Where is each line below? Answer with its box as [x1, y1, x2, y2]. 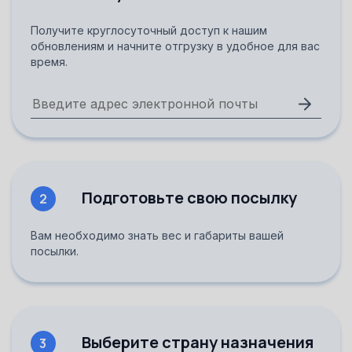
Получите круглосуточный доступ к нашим [31, 23, 267, 37]
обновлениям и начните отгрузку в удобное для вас [31, 38, 320, 53]
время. [31, 54, 68, 68]
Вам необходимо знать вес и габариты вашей [31, 228, 284, 242]
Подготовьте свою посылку [82, 186, 297, 208]
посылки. [31, 244, 79, 258]
